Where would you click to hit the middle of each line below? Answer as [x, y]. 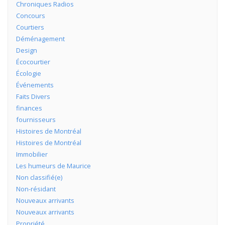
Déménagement [40, 39]
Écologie [28, 74]
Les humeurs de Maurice [53, 166]
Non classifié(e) [39, 178]
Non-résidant [36, 189]
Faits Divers [33, 97]
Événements [35, 85]
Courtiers [30, 27]
